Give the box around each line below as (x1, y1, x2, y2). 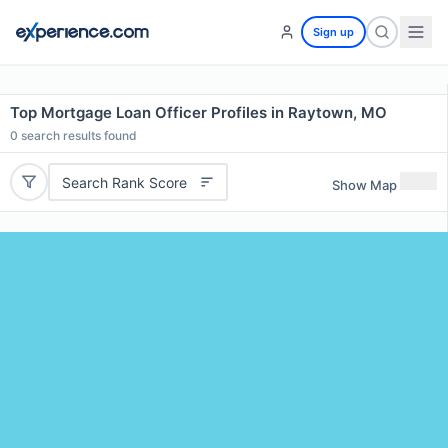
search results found (18, 128, 137, 143)
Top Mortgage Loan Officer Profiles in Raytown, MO (10, 103, 387, 122)
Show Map (332, 176, 397, 193)
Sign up (313, 25, 354, 39)
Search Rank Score (61, 173, 187, 191)
